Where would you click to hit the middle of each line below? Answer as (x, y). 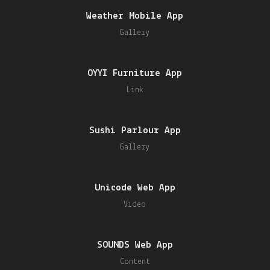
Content (135, 262)
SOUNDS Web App (135, 245)
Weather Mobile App (135, 16)
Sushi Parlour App (135, 130)
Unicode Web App (135, 188)
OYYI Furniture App (135, 73)
